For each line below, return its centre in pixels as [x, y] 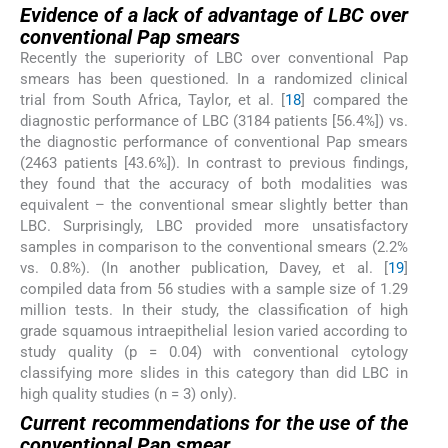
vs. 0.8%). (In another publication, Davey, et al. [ [204, 267]
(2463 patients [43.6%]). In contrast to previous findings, [214, 162]
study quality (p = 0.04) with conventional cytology [214, 351]
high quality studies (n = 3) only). [128, 393]
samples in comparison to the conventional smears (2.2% [214, 246]
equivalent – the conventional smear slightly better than [214, 204]
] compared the [354, 99]
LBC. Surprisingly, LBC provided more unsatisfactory [214, 225]
